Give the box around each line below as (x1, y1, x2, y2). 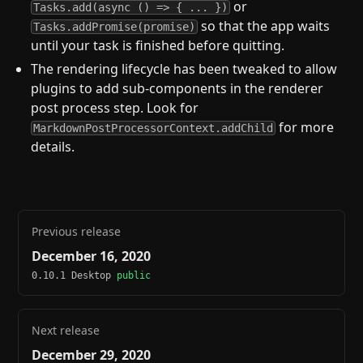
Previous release (32, 224, 122, 240)
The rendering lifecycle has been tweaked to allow (31, 59, 338, 78)
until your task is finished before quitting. (31, 36, 285, 54)
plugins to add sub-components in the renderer (31, 79, 324, 97)
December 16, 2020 (32, 247, 152, 266)
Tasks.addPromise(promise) (33, 19, 196, 33)
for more (275, 117, 335, 136)
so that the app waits (198, 16, 331, 35)
